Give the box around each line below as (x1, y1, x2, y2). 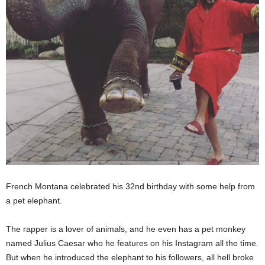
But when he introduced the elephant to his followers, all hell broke (6, 253, 254, 263)
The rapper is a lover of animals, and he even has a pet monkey (6, 224, 245, 234)
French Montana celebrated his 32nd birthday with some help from (6, 182, 255, 192)
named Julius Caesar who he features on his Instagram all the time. (6, 238, 258, 248)
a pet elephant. (6, 196, 62, 206)
